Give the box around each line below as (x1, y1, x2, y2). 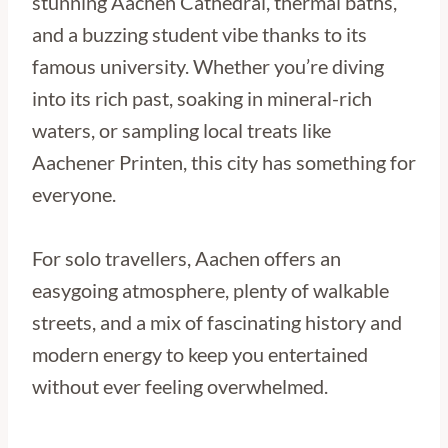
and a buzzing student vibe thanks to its (32, 22, 367, 46)
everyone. (32, 182, 116, 206)
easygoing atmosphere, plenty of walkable (32, 278, 389, 302)
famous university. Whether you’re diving (32, 54, 384, 78)
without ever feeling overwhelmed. (32, 374, 328, 398)
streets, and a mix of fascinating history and (32, 310, 402, 334)
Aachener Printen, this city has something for (32, 150, 416, 174)
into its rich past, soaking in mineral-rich (32, 86, 372, 110)
